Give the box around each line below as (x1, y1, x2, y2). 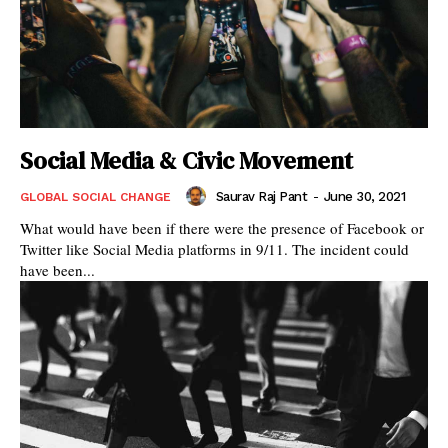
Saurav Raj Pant (215, 188, 307, 204)
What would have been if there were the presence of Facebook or (20, 218, 424, 239)
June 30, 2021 (323, 188, 405, 204)
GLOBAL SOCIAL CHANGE (20, 190, 171, 205)
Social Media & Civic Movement (20, 144, 353, 178)
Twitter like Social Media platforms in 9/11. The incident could (20, 239, 409, 260)
